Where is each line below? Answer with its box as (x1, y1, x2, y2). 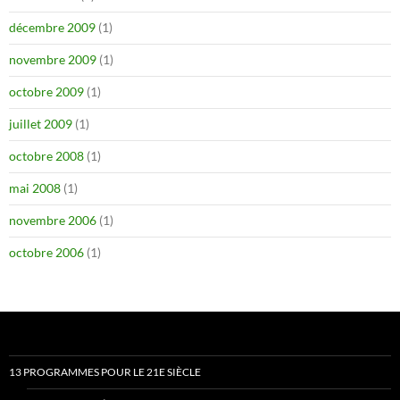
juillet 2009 (9, 115, 72, 131)
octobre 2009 (9, 83, 84, 99)
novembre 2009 (9, 51, 96, 67)
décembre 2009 (9, 19, 96, 35)
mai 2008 (9, 179, 61, 196)
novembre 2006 (9, 212, 96, 228)
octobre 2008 (9, 147, 84, 163)
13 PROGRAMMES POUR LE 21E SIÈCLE (9, 364, 201, 379)
